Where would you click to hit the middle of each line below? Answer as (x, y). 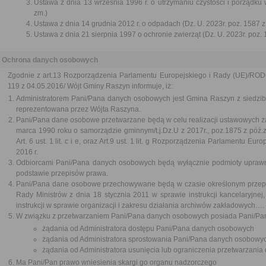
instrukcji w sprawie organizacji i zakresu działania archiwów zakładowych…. (140, 205)
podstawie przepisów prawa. (62, 173)
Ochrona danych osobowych (50, 60)
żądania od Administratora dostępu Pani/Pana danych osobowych (148, 229)
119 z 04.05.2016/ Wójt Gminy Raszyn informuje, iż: (90, 86)
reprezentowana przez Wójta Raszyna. (78, 109)
